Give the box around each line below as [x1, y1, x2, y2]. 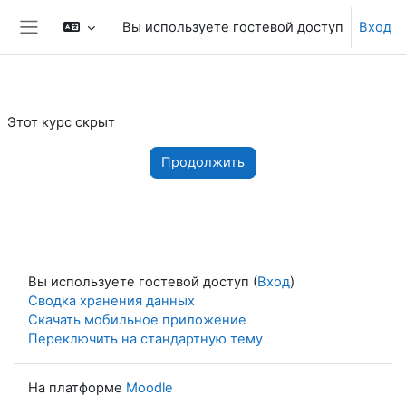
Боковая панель [28, 35, 144, 54]
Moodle [126, 380, 173, 396]
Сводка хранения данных [28, 293, 195, 309]
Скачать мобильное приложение [28, 312, 246, 328]
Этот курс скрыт [7, 114, 115, 130]
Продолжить [161, 154, 245, 170]
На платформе [28, 380, 126, 396]
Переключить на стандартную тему [28, 331, 263, 347]
